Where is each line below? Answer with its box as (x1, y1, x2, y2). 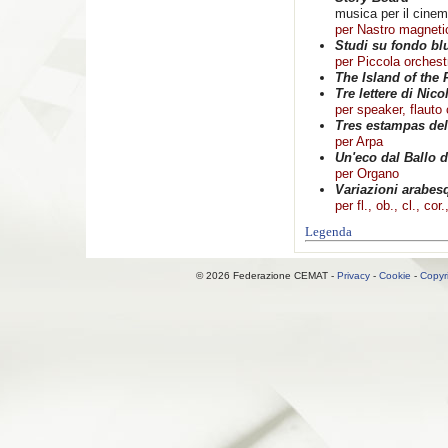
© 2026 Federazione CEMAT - (195, 270, 337, 281)
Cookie (378, 270, 411, 281)
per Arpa (335, 134, 383, 149)
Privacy (336, 270, 370, 281)
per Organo (335, 166, 399, 181)
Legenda (305, 224, 352, 239)
